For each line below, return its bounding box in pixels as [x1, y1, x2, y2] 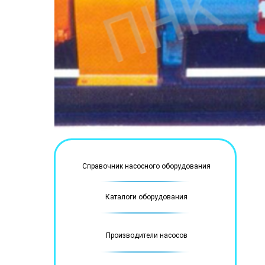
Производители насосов [106, 231, 188, 240]
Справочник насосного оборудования [82, 162, 211, 170]
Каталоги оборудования [105, 193, 188, 201]
